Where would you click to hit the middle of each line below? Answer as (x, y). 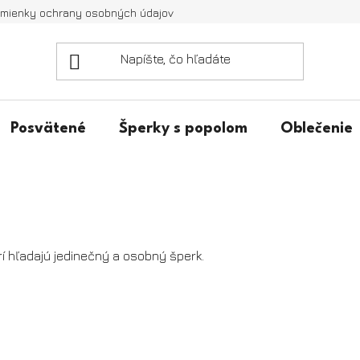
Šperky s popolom (183, 128)
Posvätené (48, 128)
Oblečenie (317, 128)
